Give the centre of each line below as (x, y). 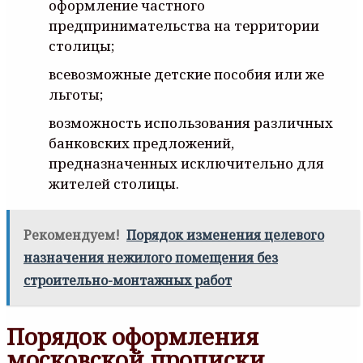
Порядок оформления (132, 336)
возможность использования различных (191, 123)
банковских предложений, (141, 143)
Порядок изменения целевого (225, 235)
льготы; (76, 95)
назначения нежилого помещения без (151, 258)
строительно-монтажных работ (128, 281)
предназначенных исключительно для (186, 164)
